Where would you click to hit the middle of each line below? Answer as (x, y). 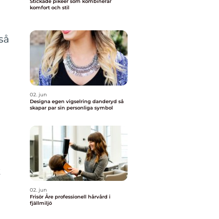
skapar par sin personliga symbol (71, 108)
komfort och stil (50, 8)
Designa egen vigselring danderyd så (74, 101)
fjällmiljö (41, 203)
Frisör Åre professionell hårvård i (42, 197)
